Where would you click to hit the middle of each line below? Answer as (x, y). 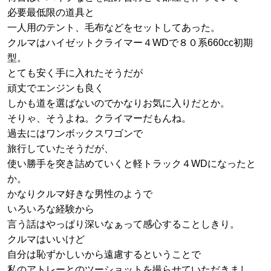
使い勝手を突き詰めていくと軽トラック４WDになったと (132, 164)
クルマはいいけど (46, 240)
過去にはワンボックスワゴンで (75, 134)
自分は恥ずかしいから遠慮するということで (104, 255)
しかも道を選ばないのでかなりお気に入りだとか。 (119, 103)
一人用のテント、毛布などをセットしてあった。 (114, 28)
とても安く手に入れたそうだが (75, 73)
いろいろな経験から (51, 209)
